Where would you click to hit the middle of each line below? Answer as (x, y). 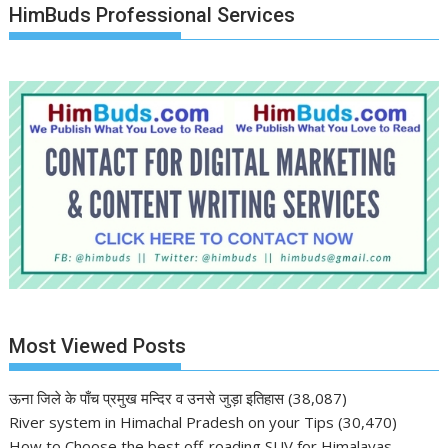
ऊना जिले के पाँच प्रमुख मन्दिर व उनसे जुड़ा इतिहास (147, 397)
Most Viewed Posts (98, 345)
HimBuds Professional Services (152, 15)
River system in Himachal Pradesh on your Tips (172, 421)
